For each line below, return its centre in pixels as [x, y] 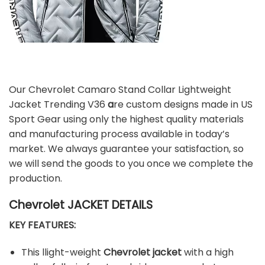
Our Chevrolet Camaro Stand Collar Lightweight [120, 89]
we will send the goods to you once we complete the [131, 163]
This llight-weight [61, 252]
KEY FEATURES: [42, 225]
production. [35, 178]
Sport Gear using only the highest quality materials [126, 119]
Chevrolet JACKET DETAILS [81, 205]
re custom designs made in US [183, 104]
